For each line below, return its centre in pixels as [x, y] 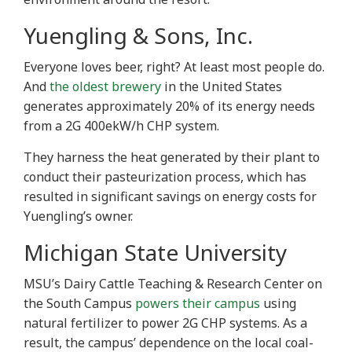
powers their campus [198, 304]
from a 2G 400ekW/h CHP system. [123, 126]
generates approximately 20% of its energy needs [169, 106]
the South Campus [79, 304]
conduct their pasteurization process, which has [165, 177]
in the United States [222, 87]
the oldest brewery [105, 87]
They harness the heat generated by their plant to [172, 158]
